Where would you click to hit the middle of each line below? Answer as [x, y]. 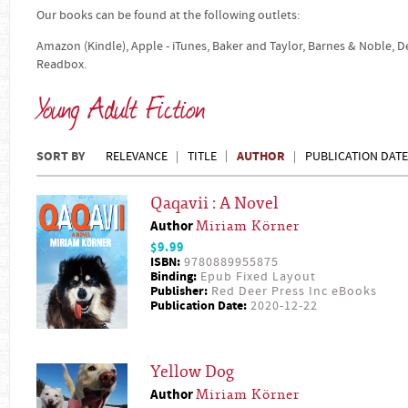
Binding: [173, 277]
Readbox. [61, 65]
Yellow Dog [192, 372]
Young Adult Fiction [121, 107]
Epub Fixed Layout [256, 277]
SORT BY [61, 157]
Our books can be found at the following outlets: [168, 15]
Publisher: [179, 291]
